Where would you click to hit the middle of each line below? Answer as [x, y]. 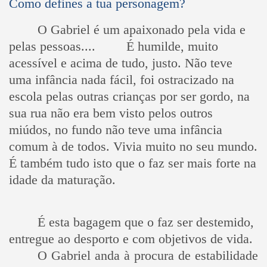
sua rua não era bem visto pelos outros [111, 113]
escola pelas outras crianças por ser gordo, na [129, 96]
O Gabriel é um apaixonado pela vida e [141, 29]
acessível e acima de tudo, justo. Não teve [120, 63]
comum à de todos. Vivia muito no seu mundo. [133, 146]
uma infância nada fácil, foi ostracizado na [121, 79]
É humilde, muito [172, 46]
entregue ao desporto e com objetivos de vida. [131, 239]
